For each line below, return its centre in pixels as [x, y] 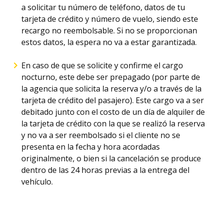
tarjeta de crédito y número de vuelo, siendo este [110, 19]
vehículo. [37, 182]
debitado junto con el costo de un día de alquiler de [113, 112]
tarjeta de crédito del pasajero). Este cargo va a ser [113, 100]
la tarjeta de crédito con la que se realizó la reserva [113, 124]
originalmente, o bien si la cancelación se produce [111, 158]
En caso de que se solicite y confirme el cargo [102, 65]
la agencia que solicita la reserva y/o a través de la [111, 89]
